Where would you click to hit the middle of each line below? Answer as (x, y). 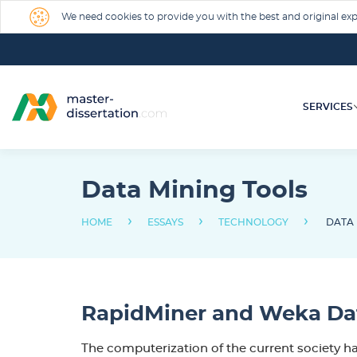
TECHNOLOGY (253, 222)
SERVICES (328, 107)
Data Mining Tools (194, 190)
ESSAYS (165, 222)
